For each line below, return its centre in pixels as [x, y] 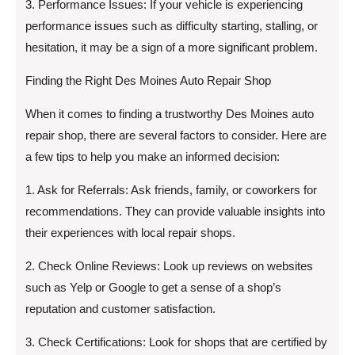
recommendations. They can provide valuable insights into [175, 211]
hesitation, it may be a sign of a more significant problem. [172, 47]
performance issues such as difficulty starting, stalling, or [172, 26]
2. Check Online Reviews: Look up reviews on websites [169, 266]
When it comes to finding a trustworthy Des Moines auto [170, 114]
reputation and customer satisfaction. [120, 309]
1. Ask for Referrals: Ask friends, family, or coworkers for [171, 190]
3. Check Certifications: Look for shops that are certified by [176, 342]
